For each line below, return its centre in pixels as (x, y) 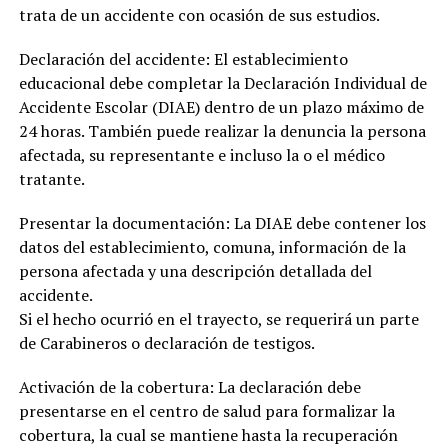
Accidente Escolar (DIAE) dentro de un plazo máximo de (221, 107)
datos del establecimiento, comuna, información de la (212, 247)
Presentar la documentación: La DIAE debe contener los (222, 223)
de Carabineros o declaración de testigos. (166, 343)
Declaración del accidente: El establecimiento (183, 59)
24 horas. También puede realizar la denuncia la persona (222, 131)
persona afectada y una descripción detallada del (195, 271)
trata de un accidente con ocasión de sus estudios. (199, 15)
